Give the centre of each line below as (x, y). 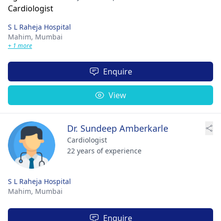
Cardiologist (87, 140)
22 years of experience (104, 151)
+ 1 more (20, 46)
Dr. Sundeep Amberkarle (118, 128)
